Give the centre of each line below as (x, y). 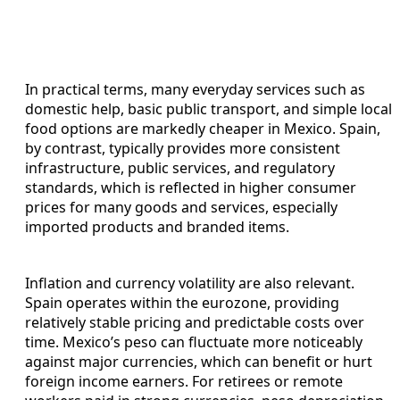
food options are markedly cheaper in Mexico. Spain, (203, 128)
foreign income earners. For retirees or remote (184, 381)
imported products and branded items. (157, 226)
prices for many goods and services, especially (181, 207)
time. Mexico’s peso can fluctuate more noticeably (194, 342)
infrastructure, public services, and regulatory (180, 167)
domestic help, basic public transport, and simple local (208, 108)
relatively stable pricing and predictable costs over (195, 322)
